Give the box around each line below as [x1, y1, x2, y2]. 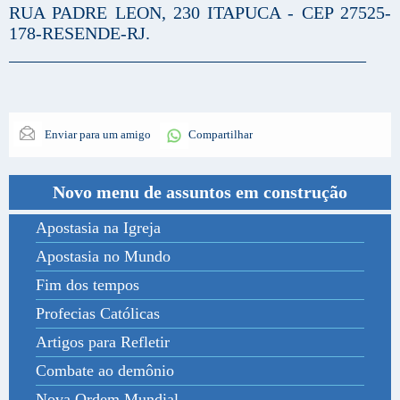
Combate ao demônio [36, 361, 174, 379]
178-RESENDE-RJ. [9, 22, 150, 43]
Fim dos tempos [36, 275, 139, 294]
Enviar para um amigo [42, 127, 151, 141]
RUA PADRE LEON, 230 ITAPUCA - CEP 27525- [9, 2, 391, 22]
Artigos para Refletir [36, 332, 170, 351]
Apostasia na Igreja [36, 218, 161, 237]
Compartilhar [188, 127, 253, 141]
